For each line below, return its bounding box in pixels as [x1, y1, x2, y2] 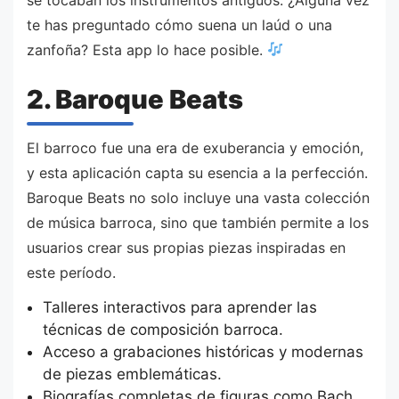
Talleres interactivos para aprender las [42, 298, 317, 317]
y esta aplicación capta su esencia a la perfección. [27, 163, 368, 182]
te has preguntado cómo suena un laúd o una [27, 15, 332, 34]
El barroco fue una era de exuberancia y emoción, [27, 138, 363, 157]
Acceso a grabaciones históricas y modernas [42, 343, 363, 362]
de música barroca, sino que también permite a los [27, 213, 369, 232]
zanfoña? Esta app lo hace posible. [27, 40, 267, 59]
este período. [27, 263, 116, 281]
